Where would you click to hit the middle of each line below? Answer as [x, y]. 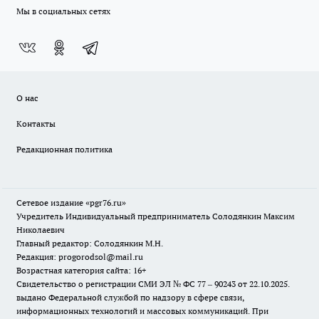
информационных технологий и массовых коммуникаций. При [142, 311]
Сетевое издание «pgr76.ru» [71, 203]
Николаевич [41, 230]
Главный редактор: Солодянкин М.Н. [90, 244]
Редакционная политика [64, 150]
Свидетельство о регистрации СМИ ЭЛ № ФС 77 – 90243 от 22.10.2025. [153, 284]
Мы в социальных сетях [63, 11]
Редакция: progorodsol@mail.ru [80, 257]
